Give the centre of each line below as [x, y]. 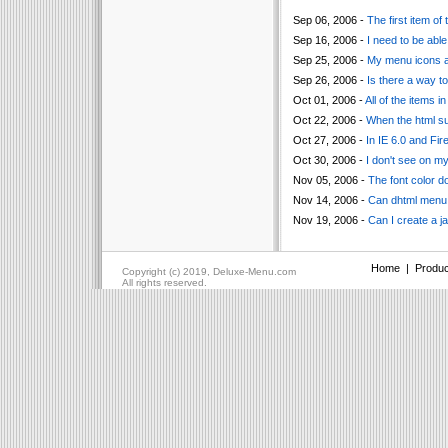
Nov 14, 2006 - [330, 200]
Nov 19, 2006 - [330, 220]
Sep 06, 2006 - [329, 20]
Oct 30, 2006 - [329, 160]
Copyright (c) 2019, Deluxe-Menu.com [208, 271]
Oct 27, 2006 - [329, 140]
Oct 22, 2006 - [329, 120]
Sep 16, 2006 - [329, 40]
